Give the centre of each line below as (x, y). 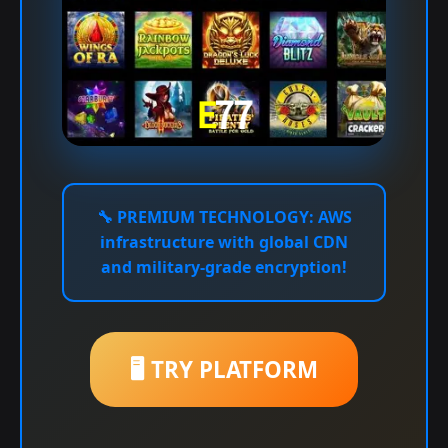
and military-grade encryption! (224, 267)
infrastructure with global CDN (224, 242)
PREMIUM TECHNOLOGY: (215, 217)
